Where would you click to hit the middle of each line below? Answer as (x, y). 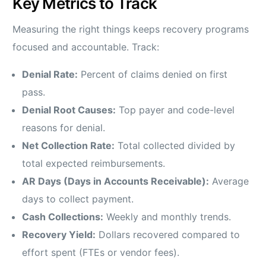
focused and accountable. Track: (86, 47)
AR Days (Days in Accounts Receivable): (116, 181)
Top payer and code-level (175, 110)
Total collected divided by (175, 146)
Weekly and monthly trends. (167, 217)
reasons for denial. (64, 128)
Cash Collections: (63, 217)
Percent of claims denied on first (153, 75)
